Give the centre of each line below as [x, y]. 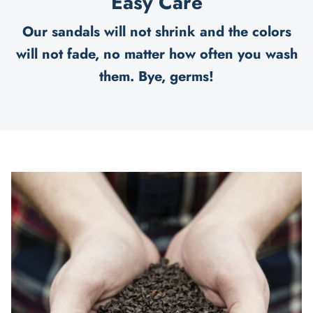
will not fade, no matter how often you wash [156, 54]
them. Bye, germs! [156, 76]
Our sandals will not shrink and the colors [156, 31]
